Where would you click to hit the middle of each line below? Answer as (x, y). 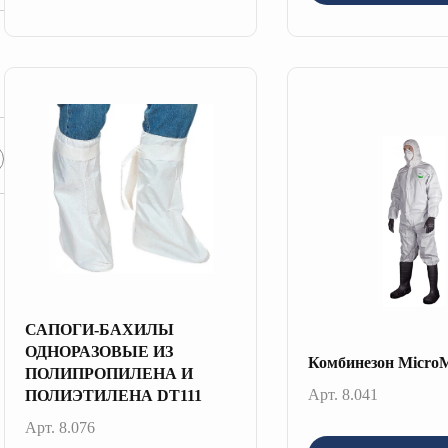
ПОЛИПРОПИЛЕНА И (109, 373)
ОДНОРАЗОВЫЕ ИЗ (99, 351)
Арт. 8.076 (60, 427)
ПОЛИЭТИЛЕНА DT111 (113, 395)
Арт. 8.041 (343, 394)
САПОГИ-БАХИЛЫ (99, 329)
